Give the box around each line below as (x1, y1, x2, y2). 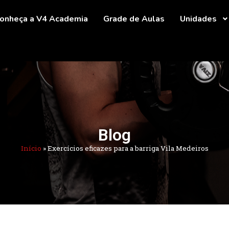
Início (20, 144, 41, 153)
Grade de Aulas (103, 13, 165, 25)
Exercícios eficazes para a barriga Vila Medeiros (47, 144, 209, 153)
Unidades (180, 13, 217, 25)
